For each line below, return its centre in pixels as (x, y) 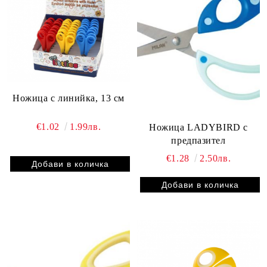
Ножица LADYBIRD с (198, 127)
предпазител (198, 140)
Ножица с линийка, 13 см (69, 98)
